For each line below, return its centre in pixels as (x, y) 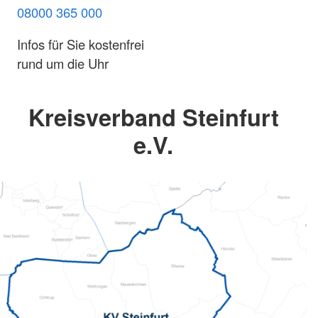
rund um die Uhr (63, 63)
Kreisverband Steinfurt (153, 117)
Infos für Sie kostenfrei (81, 44)
